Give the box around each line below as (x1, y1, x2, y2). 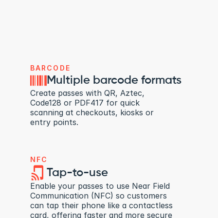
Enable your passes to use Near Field (30, 181, 170, 191)
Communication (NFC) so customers (30, 191, 167, 200)
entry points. (30, 117, 78, 127)
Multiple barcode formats (46, 74, 182, 86)
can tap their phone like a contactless (30, 200, 173, 210)
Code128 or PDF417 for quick (30, 97, 140, 108)
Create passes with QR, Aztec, (30, 88, 145, 98)
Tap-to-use (46, 166, 108, 179)
